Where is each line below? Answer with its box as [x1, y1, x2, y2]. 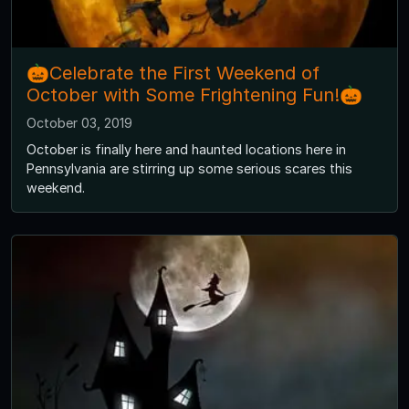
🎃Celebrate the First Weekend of [26, 62, 320, 85]
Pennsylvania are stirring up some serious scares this [26, 161, 352, 177]
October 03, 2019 [26, 115, 132, 131]
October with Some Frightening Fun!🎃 [26, 84, 362, 107]
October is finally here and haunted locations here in [26, 142, 346, 158]
